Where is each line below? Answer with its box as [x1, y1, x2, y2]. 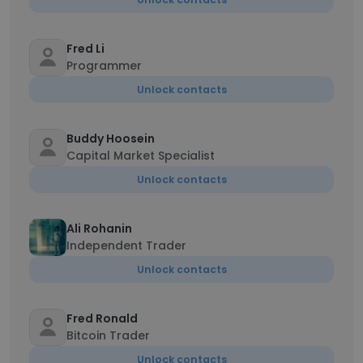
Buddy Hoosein [66, 130, 155, 147]
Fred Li [66, 41, 105, 57]
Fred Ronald [66, 310, 138, 327]
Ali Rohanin [66, 220, 132, 237]
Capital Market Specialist [66, 147, 215, 164]
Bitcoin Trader [66, 327, 150, 344]
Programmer [66, 58, 142, 74]
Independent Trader [66, 237, 186, 254]
